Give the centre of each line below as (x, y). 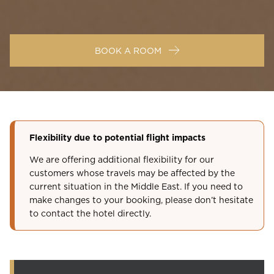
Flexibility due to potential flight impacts (117, 137)
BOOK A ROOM (128, 50)
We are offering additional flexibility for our (122, 159)
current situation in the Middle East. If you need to (136, 186)
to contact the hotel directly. (90, 213)
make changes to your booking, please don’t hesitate (141, 199)
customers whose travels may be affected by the (132, 172)
